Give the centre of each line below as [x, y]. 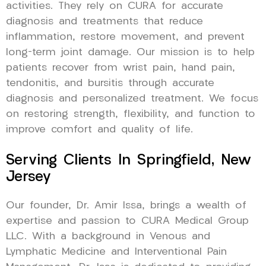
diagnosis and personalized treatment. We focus [132, 99]
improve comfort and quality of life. [99, 129]
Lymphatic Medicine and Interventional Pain [116, 252]
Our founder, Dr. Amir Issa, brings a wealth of [126, 205]
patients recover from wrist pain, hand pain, [121, 68]
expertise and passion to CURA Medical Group [127, 221]
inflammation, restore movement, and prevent [125, 37]
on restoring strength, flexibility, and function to [131, 114]
